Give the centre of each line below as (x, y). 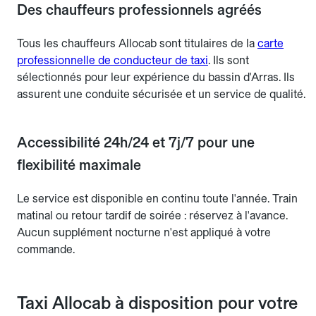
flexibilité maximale (79, 165)
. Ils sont (229, 60)
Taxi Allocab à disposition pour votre (157, 303)
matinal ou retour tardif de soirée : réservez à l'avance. (152, 215)
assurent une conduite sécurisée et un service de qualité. (161, 94)
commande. (46, 249)
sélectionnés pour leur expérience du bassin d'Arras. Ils (156, 77)
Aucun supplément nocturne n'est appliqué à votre (144, 232)
